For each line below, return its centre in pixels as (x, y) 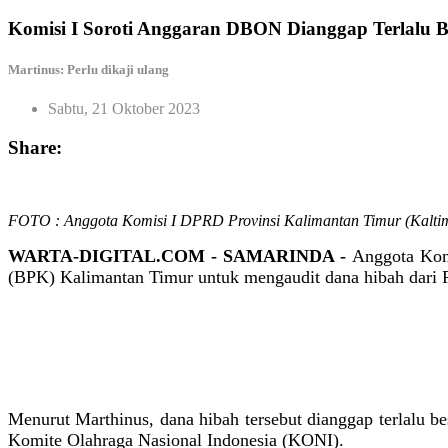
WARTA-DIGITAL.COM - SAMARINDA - (180, 255)
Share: (35, 147)
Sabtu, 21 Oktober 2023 (124, 109)
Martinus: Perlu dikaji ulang (88, 69)
